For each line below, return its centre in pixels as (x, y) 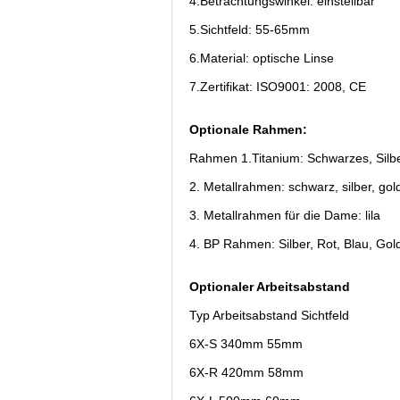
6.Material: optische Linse (262, 58)
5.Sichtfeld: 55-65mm (250, 29)
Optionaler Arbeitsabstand (270, 286)
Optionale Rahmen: (248, 129)
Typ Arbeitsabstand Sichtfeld (269, 315)
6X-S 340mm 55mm (246, 343)
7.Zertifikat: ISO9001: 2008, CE (278, 86)
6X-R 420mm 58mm (246, 372)
